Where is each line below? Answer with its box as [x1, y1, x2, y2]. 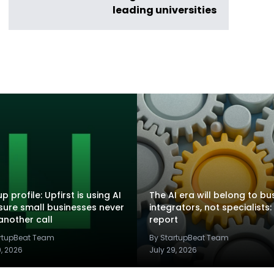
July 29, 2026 [149, 245, 197, 255]
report [149, 213, 178, 226]
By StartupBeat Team [149, 232, 229, 243]
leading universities [113, 3, 217, 17]
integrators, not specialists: [149, 201, 272, 213]
